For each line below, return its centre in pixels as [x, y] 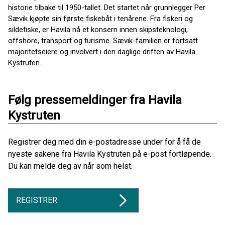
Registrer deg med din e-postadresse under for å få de [104, 142]
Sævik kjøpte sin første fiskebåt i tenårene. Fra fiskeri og [100, 18]
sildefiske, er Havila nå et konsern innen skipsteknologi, [98, 29]
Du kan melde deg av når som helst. [70, 166]
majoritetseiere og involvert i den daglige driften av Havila [102, 51]
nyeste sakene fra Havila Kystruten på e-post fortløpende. [110, 154]
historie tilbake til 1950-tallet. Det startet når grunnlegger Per [107, 7]
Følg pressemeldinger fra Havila [95, 100]
